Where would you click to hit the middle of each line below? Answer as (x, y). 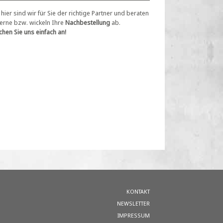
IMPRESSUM (134, 215)
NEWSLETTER (133, 203)
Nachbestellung (88, 22)
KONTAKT (138, 191)
